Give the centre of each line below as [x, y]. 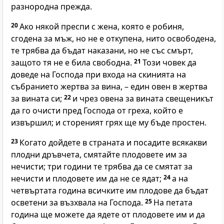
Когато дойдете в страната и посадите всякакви [113, 143]
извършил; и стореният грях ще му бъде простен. [109, 123]
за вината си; [37, 99]
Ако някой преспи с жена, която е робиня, [102, 27]
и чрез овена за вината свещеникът [143, 99]
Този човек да [169, 63]
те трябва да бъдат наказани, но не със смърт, [102, 51]
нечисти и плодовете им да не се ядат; [87, 179]
